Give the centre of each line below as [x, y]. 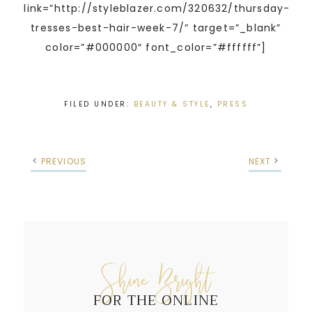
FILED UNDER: [99, 104]
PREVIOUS [64, 161]
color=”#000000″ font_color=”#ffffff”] [156, 47]
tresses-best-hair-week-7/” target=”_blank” [156, 28]
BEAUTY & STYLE [172, 104]
